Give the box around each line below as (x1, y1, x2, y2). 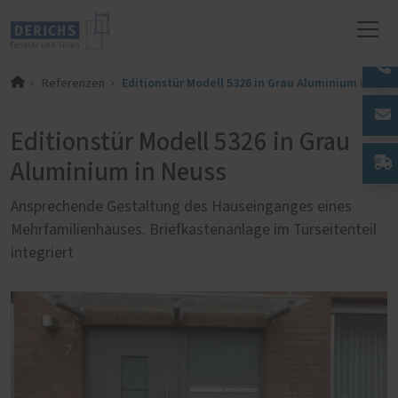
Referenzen (41, 76, 105, 90)
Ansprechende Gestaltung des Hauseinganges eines (11, 198, 352, 215)
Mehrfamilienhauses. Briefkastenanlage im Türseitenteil (11, 221, 377, 238)
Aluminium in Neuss (11, 159, 227, 186)
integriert (11, 244, 74, 261)
